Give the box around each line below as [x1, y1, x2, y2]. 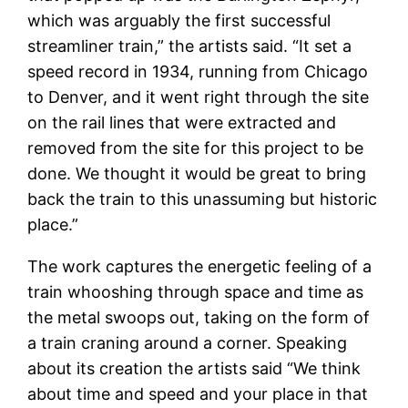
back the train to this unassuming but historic [27, 189, 378, 209]
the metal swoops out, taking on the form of [27, 307, 371, 327]
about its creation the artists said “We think [27, 358, 362, 378]
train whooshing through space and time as [27, 281, 364, 301]
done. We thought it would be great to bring [27, 163, 367, 183]
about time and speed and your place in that [27, 383, 369, 403]
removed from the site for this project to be [27, 138, 364, 158]
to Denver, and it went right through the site [27, 87, 370, 107]
